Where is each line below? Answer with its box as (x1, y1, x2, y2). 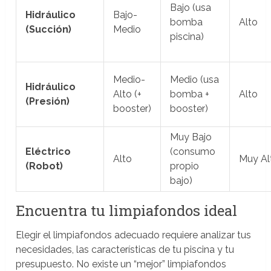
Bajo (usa (170, 1, 212, 13)
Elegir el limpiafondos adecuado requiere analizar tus (16, 229, 252, 241)
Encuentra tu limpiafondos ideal (16, 200, 238, 220)
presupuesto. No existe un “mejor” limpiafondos (16, 258, 227, 270)
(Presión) (25, 95, 70, 107)
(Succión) (25, 23, 72, 35)
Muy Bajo (170, 131, 212, 143)
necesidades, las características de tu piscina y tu (16, 243, 235, 255)
